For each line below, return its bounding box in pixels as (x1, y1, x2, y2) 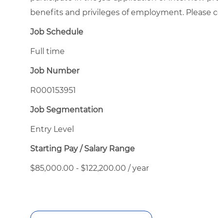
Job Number (30, 66, 79, 75)
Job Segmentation (30, 105, 103, 114)
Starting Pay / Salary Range (30, 144, 135, 153)
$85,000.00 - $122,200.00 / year (30, 163, 149, 173)
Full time (30, 46, 65, 56)
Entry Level (30, 124, 74, 134)
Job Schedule (30, 27, 83, 36)
